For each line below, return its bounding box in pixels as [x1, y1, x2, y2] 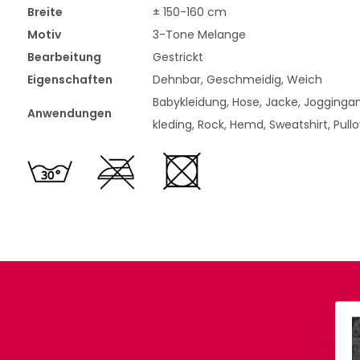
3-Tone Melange [152, 27, 246, 43]
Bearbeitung [27, 49, 101, 65]
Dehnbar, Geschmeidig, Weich [152, 72, 322, 88]
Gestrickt [152, 49, 203, 65]
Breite [27, 4, 63, 20]
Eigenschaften [27, 72, 112, 88]
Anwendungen [27, 105, 112, 121]
